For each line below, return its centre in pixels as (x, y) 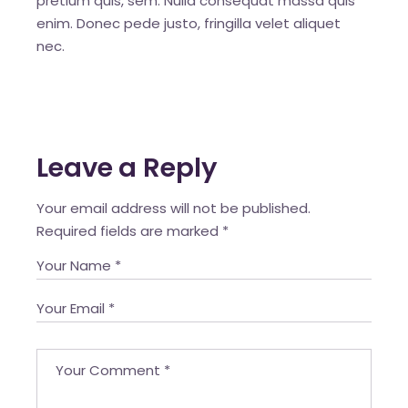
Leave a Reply (127, 167)
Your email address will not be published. (174, 208)
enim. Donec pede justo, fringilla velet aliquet (189, 23)
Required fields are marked (130, 230)
